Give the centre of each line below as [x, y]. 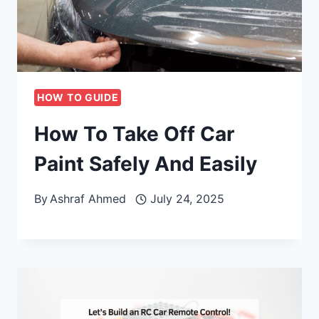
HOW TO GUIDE [78, 98]
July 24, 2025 [187, 199]
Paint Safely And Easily [146, 164]
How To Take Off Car [134, 134]
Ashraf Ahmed [88, 199]
